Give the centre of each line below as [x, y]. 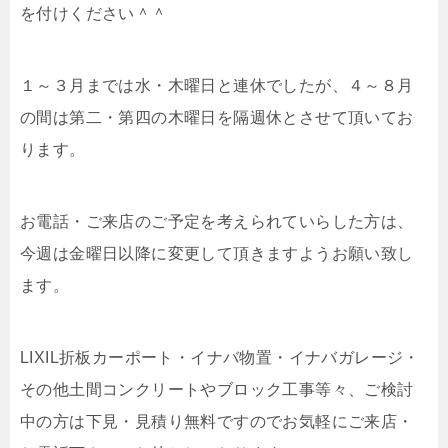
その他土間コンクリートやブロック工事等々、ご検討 [217, 389]
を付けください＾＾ [94, 13]
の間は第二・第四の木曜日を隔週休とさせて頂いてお [217, 117]
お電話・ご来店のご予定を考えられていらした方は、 [217, 221]
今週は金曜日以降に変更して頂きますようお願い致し [217, 253]
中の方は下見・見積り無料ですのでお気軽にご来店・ [217, 421]
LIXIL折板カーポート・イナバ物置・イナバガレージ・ [220, 357]
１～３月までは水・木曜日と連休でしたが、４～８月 [217, 85]
